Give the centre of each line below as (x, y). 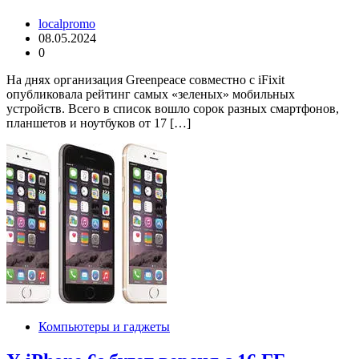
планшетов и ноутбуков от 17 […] (99, 123)
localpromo (67, 24)
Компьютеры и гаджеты (104, 327)
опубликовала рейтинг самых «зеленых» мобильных (151, 95)
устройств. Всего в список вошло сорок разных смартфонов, (173, 109)
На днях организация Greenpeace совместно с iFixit (145, 80)
